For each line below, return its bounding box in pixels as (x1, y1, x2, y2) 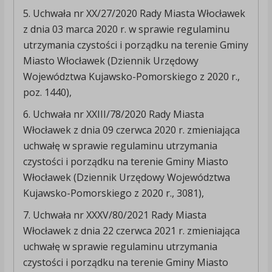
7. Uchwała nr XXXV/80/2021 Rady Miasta (22, 208, 206, 222)
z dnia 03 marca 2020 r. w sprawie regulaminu (22, 22, 229, 36)
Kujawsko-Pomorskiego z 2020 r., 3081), (22, 186, 204, 200)
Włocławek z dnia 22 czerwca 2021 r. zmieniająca (22, 224, 240, 238)
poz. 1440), (22, 86, 72, 100)
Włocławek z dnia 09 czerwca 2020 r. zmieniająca (22, 123, 240, 137)
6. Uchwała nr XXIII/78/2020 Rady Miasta (22, 107, 204, 121)
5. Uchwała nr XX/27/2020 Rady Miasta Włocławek (22, 7, 245, 21)
